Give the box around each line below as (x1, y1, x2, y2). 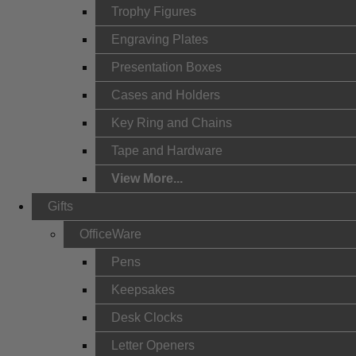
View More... (111, 172, 183, 185)
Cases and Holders (111, 88, 220, 102)
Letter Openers (111, 339, 195, 352)
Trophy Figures (111, 5, 196, 18)
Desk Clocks (111, 311, 183, 324)
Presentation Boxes (111, 60, 222, 74)
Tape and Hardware (111, 144, 222, 157)
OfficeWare (79, 227, 141, 241)
